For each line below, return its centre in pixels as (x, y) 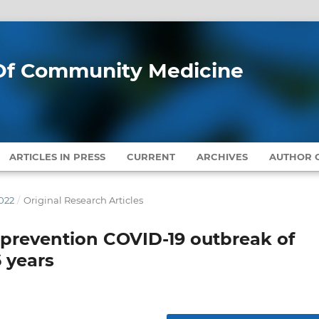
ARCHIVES (223, 156)
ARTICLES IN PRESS (58, 156)
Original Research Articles (83, 200)
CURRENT (151, 156)
